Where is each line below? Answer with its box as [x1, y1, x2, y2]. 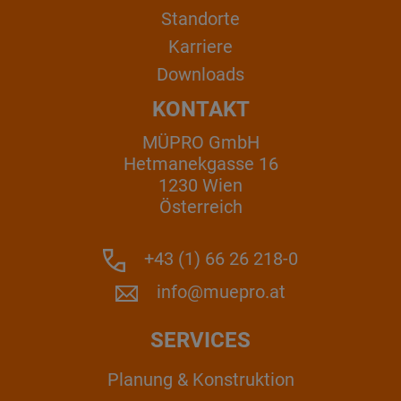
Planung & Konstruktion [107, 368, 294, 390]
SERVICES [150, 328, 251, 354]
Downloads [157, 64, 244, 86]
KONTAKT [151, 96, 250, 122]
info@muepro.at [157, 281, 286, 303]
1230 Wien [158, 175, 243, 197]
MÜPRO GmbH [141, 132, 260, 154]
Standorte [161, 8, 240, 30]
